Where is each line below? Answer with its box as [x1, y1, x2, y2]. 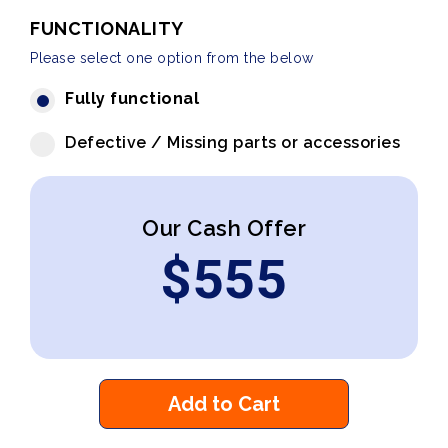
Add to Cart [168, 392, 280, 416]
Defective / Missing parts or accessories [65, 133, 400, 152]
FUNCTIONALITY [30, 18, 184, 39]
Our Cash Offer [142, 215, 306, 241]
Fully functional [65, 89, 199, 108]
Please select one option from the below [30, 50, 314, 66]
